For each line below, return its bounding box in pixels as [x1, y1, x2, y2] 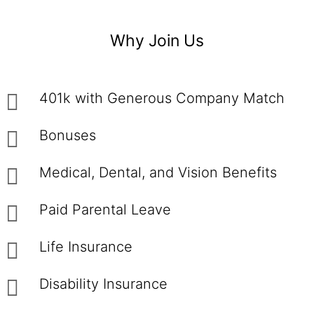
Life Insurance [39, 238, 137, 255]
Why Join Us [110, 31, 204, 50]
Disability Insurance [39, 275, 172, 292]
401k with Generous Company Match [39, 90, 297, 107]
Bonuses [39, 127, 104, 144]
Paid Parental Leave [39, 201, 175, 218]
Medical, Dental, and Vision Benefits [39, 164, 285, 181]
